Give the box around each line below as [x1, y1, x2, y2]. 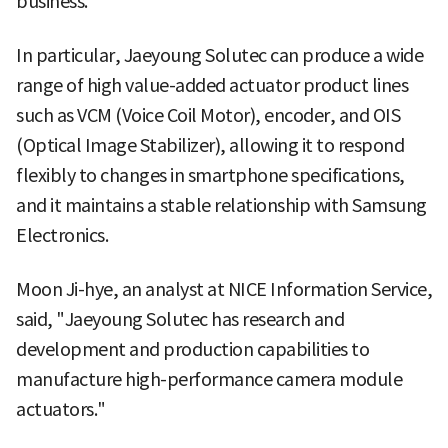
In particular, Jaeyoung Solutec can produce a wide [16, 43, 423, 67]
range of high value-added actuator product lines [16, 73, 408, 97]
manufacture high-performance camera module [16, 367, 402, 391]
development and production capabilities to [16, 337, 369, 361]
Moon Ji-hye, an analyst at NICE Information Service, [16, 277, 432, 301]
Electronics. [16, 223, 108, 247]
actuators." [16, 397, 106, 421]
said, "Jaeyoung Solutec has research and [16, 307, 344, 331]
